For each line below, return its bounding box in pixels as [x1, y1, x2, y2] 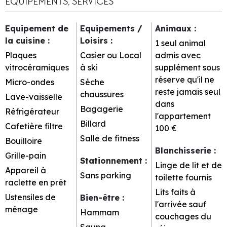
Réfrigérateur [5, 106, 59, 117]
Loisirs [80, 35, 110, 46]
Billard [80, 118, 106, 129]
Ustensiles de [5, 192, 56, 202]
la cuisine [5, 35, 48, 46]
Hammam [80, 207, 119, 217]
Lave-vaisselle [5, 91, 62, 102]
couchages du [155, 211, 211, 221]
